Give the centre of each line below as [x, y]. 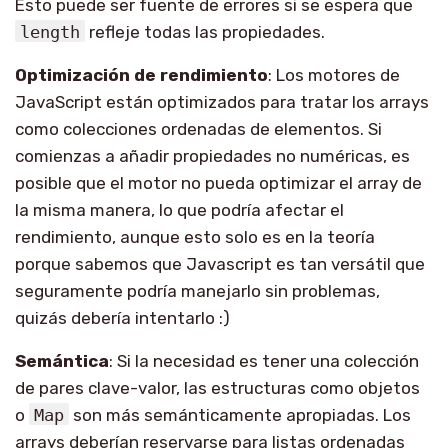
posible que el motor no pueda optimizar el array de [218, 182]
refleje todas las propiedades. [205, 31]
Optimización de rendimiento [141, 74]
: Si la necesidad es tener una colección [264, 360]
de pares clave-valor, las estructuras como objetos [217, 387]
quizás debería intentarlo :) [122, 317]
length [50, 31]
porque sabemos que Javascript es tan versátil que [220, 263]
